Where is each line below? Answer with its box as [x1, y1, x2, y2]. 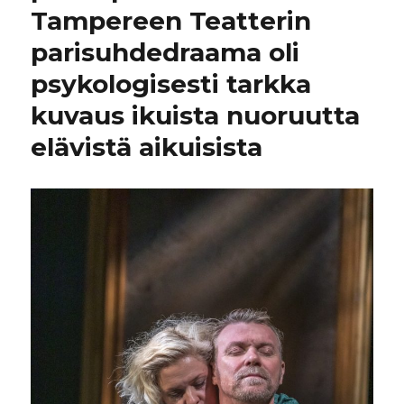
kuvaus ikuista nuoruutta [31, 100, 361, 132]
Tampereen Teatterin [31, 5, 312, 37]
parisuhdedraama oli [31, 37, 300, 69]
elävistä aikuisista [31, 132, 263, 163]
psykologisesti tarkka [31, 69, 312, 100]
